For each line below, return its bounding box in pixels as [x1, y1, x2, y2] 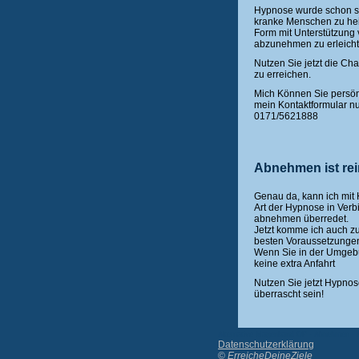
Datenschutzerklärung [218, 339, 314, 350]
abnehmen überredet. [254, 213, 349, 224]
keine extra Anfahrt [254, 258, 335, 269]
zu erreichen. [254, 69, 311, 80]
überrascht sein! [254, 288, 324, 300]
